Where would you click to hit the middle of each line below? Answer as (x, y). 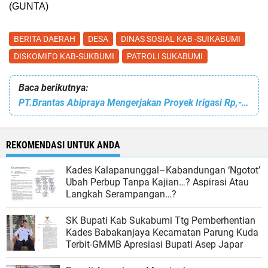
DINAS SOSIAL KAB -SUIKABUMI (181, 39)
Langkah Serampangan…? (121, 194)
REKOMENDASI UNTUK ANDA (63, 145)
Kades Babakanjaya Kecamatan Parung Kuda (162, 232)
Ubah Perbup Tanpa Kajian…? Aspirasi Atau (157, 182)
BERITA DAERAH (45, 39)
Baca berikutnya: (53, 87)
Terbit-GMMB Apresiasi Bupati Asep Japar (154, 244)
